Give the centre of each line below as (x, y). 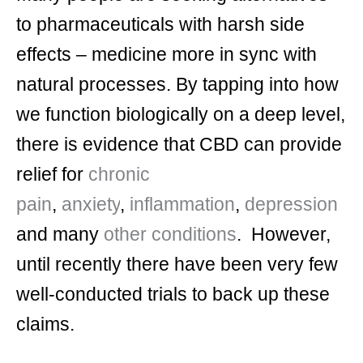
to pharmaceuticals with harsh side (160, 25)
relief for (52, 175)
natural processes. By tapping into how (177, 85)
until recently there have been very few (177, 265)
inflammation (182, 205)
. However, (286, 235)
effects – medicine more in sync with (167, 55)
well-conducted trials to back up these (173, 295)
